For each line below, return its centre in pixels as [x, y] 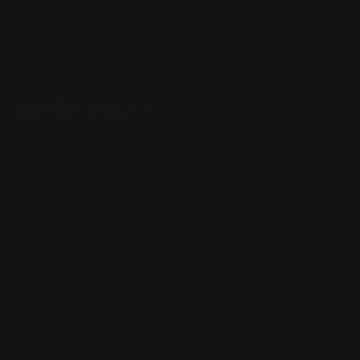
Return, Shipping [61, 207]
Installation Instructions [82, 322]
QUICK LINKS [83, 108]
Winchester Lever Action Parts [100, 31]
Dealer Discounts [63, 235]
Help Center [49, 293]
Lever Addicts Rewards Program [104, 264]
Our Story [42, 149]
